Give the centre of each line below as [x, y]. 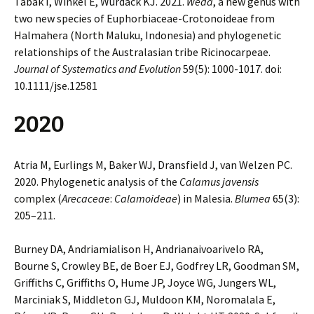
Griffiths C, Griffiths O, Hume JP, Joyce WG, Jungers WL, [145, 282]
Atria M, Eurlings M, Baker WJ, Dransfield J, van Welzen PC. [153, 165]
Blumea [253, 198]
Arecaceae [86, 198]
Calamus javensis [219, 182]
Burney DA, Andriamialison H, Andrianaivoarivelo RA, [139, 249]
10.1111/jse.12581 [56, 86]
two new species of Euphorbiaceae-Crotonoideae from [144, 18]
